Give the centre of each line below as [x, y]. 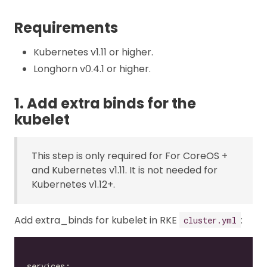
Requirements [66, 27]
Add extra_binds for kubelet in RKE [97, 220]
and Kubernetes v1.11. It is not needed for [125, 170]
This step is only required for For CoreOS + [130, 156]
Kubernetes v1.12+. [73, 184]
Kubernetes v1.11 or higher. [93, 52]
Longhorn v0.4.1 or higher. [92, 69]
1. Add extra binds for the [105, 103]
